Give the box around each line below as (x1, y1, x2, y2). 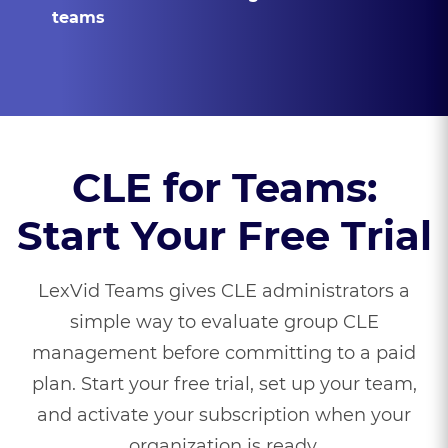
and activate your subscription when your (37, 404, 411, 426)
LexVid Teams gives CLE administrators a (38, 280, 410, 302)
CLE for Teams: (71, 163, 377, 212)
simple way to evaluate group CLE (69, 311, 379, 333)
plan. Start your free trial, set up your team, (31, 373, 417, 395)
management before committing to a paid (32, 342, 416, 364)
